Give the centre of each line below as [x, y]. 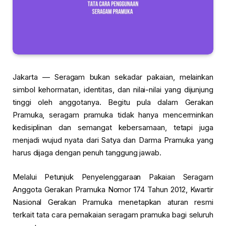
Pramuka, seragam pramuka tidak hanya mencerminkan [113, 115]
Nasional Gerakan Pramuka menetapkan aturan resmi [113, 202]
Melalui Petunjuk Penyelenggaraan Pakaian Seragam [113, 177]
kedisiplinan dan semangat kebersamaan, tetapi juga [113, 128]
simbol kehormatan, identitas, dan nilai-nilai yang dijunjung [113, 90]
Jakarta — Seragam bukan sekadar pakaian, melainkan [113, 77]
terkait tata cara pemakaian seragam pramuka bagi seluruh [113, 215]
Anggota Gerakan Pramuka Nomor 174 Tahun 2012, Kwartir [113, 190]
